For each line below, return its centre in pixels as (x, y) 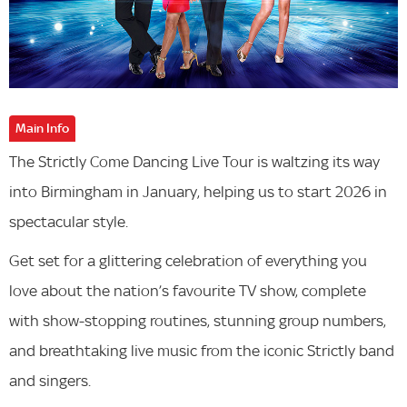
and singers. (50, 381)
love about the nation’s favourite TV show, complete (188, 291)
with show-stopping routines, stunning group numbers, (198, 321)
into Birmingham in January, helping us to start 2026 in (198, 192)
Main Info (42, 129)
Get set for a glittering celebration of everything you (188, 261)
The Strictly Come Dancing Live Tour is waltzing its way (194, 162)
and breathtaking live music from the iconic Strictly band (202, 351)
